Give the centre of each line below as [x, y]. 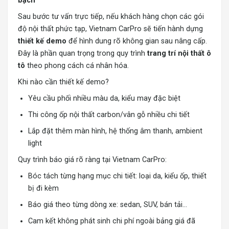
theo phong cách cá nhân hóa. [77, 66]
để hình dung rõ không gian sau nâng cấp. [137, 41]
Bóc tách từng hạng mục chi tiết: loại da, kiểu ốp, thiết [117, 176]
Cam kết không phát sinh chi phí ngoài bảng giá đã [112, 221]
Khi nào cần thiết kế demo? [63, 82]
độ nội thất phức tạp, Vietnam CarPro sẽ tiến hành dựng [110, 29]
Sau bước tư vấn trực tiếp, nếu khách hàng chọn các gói [111, 17]
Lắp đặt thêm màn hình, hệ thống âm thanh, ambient [115, 131]
